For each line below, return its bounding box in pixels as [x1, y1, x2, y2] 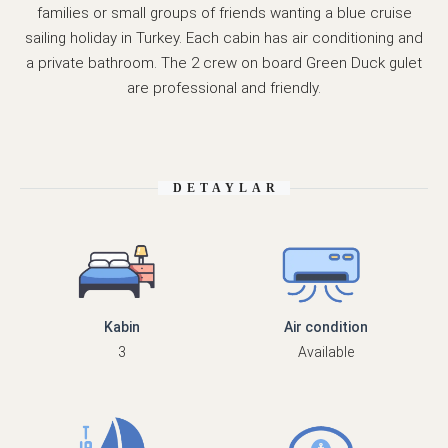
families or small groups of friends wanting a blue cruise [36, 4, 412, 23]
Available [298, 344, 354, 361]
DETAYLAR [173, 181, 280, 196]
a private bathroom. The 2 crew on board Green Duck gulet [26, 54, 422, 73]
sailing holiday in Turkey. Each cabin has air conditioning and [25, 29, 423, 48]
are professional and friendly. [127, 79, 321, 98]
